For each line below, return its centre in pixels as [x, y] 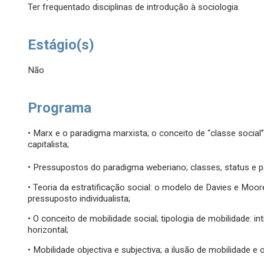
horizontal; [48, 230]
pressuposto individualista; [79, 199]
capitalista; [49, 145]
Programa [60, 108]
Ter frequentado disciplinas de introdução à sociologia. [134, 7]
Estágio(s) [61, 45]
